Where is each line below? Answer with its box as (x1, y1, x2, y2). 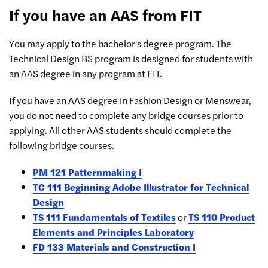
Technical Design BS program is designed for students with (9, 51, 253, 65)
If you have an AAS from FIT (9, 4, 202, 26)
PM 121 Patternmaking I (33, 165, 142, 179)
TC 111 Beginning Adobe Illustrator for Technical (33, 180, 249, 194)
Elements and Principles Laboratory (33, 225, 194, 239)
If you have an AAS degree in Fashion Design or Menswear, (9, 93, 251, 107)
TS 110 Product (188, 210, 255, 224)
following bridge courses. (9, 138, 114, 152)
